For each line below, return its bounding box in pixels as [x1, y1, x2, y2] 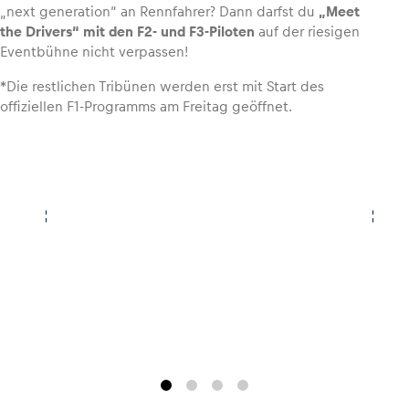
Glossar [23, 39, 110, 67]
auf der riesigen [255, 24, 360, 40]
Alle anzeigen [272, 66, 362, 81]
